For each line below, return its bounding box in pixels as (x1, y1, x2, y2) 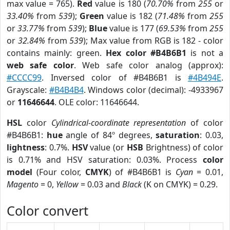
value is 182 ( (104, 10, 158, 22)
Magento (7, 179, 39, 190)
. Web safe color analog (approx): (73, 60, 224, 71)
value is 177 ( (107, 23, 159, 34)
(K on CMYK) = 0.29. (142, 179, 218, 190)
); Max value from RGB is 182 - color (83, 35, 224, 46)
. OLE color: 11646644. (54, 97, 139, 108)
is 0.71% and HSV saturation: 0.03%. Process (7, 154, 203, 165)
